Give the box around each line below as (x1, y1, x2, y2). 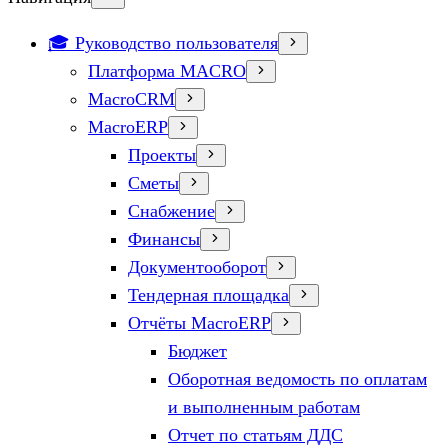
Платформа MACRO (88, 61, 246, 81)
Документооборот (128, 257, 266, 277)
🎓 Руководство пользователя (48, 33, 278, 53)
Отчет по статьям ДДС (168, 425, 343, 445)
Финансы (128, 229, 200, 249)
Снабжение (128, 201, 215, 221)
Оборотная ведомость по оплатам (168, 369, 427, 389)
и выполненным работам (168, 397, 360, 417)
